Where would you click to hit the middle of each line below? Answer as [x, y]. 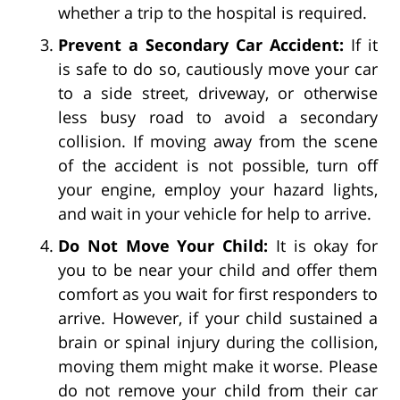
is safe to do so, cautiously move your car [218, 68]
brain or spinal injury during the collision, [218, 342]
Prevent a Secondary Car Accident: [201, 44]
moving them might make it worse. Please [218, 366]
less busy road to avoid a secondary [218, 117]
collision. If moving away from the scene [218, 141]
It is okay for [323, 245]
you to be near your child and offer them [218, 269]
